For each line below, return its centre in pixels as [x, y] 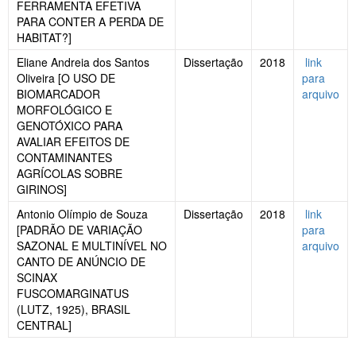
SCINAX [37, 278]
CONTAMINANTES [64, 158]
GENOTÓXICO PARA [70, 126]
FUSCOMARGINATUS [73, 294]
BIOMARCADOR [58, 94]
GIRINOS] [42, 190]
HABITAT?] [44, 38]
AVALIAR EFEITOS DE [73, 142]
